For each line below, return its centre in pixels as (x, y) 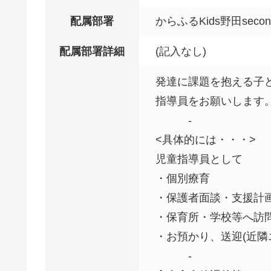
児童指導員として (199, 159)
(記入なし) (181, 51)
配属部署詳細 (92, 51)
